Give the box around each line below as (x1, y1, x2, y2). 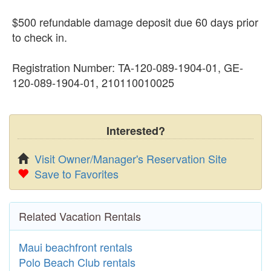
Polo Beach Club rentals (19, 253, 135, 270)
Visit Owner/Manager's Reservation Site (34, 150, 227, 166)
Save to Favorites (34, 165, 119, 181)
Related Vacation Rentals (19, 207, 141, 224)
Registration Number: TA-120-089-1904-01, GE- (12, 59, 243, 75)
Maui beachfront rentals (19, 238, 132, 255)
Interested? (106, 122, 165, 139)
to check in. (12, 28, 67, 45)
